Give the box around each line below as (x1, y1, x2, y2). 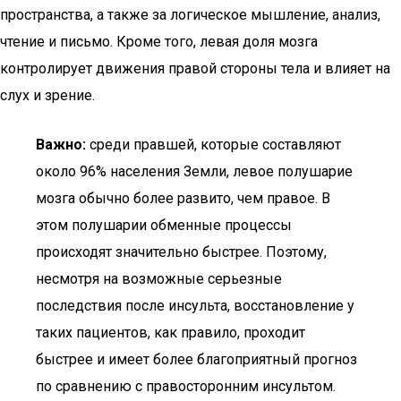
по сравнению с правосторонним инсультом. (36, 378, 336, 395)
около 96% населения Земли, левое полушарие (36, 163, 353, 180)
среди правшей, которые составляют (86, 136, 341, 153)
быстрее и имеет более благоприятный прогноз (36, 351, 357, 368)
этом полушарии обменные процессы (36, 217, 292, 234)
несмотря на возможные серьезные (36, 270, 282, 287)
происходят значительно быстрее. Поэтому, (36, 243, 327, 260)
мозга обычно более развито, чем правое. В (36, 190, 330, 207)
